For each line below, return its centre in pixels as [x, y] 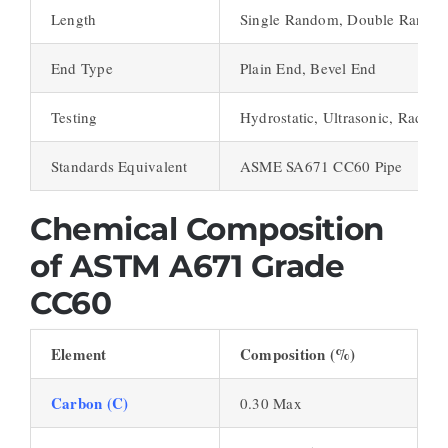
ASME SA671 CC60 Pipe [321, 165]
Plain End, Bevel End [308, 67]
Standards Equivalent [119, 165]
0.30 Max [270, 403]
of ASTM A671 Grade [187, 265]
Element [78, 354]
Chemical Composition [206, 228]
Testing [74, 116]
